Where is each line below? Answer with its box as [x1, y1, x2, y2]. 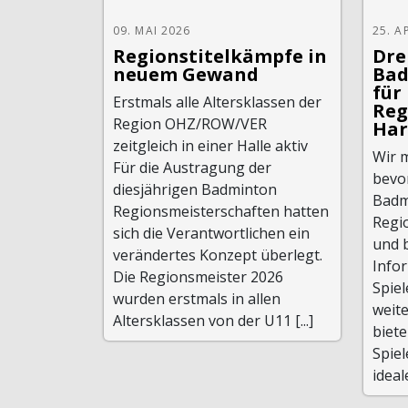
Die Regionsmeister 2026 [113, 267, 283, 287]
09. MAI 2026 [113, 23, 191, 38]
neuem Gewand [113, 62, 259, 87]
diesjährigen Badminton [113, 179, 277, 199]
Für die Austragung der [113, 158, 271, 178]
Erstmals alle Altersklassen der [113, 92, 321, 112]
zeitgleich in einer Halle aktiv [113, 136, 308, 156]
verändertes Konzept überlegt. [113, 245, 322, 265]
